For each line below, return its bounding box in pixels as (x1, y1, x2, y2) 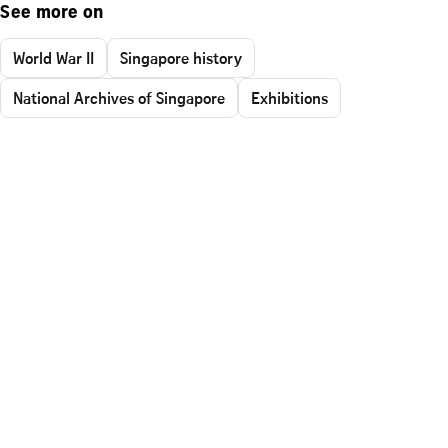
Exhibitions (251, 87, 328, 109)
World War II (13, 47, 94, 69)
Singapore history (120, 47, 242, 69)
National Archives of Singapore (13, 87, 225, 109)
